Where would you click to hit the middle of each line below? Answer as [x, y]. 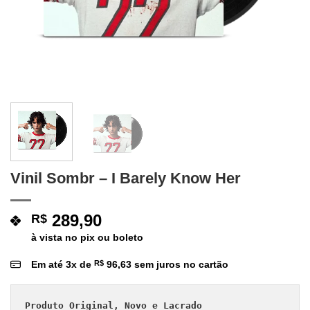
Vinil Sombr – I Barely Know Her [126, 178]
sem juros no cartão [180, 264]
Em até [48, 264]
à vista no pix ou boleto [87, 237]
